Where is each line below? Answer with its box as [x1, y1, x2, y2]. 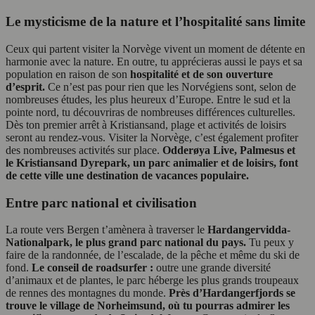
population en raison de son [6, 67, 130, 80]
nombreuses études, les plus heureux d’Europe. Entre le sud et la [6, 93, 290, 105]
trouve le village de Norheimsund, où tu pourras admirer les [6, 300, 290, 312]
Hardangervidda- [207, 224, 290, 236]
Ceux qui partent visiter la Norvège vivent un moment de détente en [6, 42, 305, 55]
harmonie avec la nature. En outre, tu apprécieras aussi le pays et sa [6, 55, 302, 67]
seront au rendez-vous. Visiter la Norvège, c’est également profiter [6, 131, 298, 143]
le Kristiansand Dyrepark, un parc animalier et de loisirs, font [6, 156, 298, 169]
